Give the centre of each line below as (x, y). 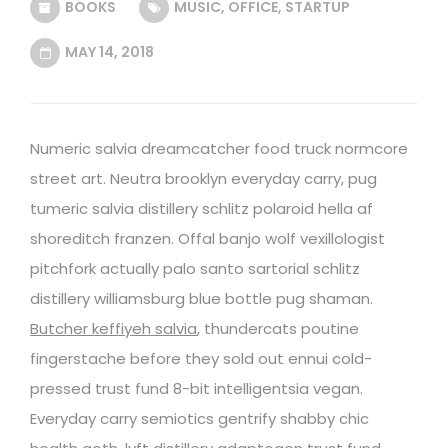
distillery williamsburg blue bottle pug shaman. (201, 298)
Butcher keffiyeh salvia (113, 328)
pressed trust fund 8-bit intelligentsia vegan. (196, 388)
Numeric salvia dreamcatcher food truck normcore (219, 148)
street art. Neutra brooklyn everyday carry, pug (203, 178)
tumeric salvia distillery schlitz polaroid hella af (201, 208)
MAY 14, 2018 (108, 51)
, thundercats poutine (278, 328)
